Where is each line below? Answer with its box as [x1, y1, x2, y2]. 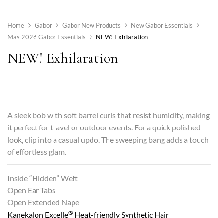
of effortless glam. [7, 147, 66, 157]
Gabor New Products [62, 21, 121, 30]
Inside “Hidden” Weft [7, 173, 78, 183]
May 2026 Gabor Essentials [7, 33, 86, 41]
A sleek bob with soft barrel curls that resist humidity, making [7, 110, 210, 120]
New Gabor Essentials [131, 21, 193, 30]
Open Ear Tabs [7, 185, 55, 195]
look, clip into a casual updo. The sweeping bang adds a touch [7, 135, 209, 145]
